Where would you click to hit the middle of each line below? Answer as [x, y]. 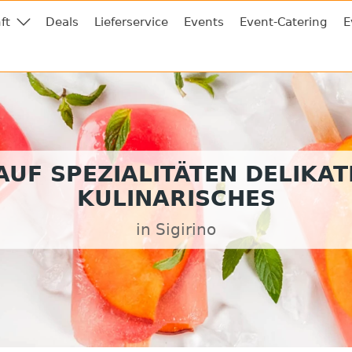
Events [204, 22]
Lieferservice [131, 22]
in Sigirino [176, 230]
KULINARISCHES [176, 198]
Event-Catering [284, 22]
